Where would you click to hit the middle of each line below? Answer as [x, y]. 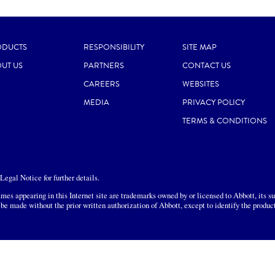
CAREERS [102, 84]
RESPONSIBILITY [114, 47]
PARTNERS [104, 66]
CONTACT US [206, 66]
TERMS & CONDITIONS [224, 121]
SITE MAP [199, 47]
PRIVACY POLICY [213, 103]
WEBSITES [200, 84]
